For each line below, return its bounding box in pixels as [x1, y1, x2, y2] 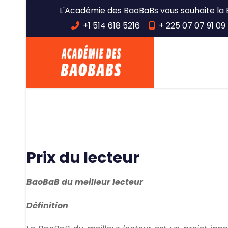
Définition [26, 199, 68, 211]
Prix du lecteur [26, 147, 139, 168]
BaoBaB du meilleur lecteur [26, 176, 143, 188]
